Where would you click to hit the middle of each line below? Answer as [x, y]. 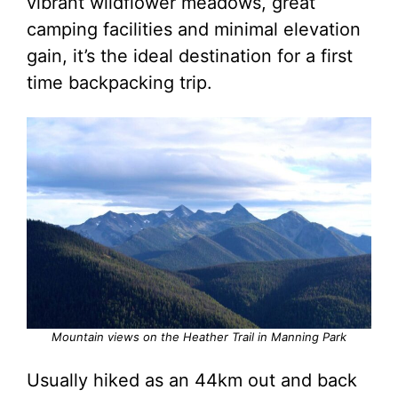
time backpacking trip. [119, 83]
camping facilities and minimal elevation [194, 29]
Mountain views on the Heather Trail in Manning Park [199, 337]
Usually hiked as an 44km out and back [192, 380]
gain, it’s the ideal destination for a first [190, 56]
